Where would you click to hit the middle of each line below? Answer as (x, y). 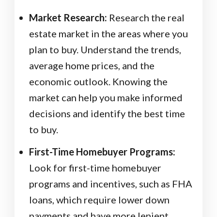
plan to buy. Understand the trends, (105, 50)
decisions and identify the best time (107, 114)
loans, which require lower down (99, 200)
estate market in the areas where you (108, 34)
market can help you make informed (106, 98)
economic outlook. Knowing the (98, 82)
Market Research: (68, 18)
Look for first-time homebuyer (95, 168)
